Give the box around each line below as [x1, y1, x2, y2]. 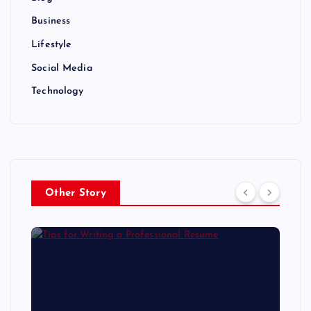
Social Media [31, 62, 92, 74]
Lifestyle [31, 40, 72, 51]
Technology [31, 86, 84, 97]
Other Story [45, 188, 106, 199]
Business [31, 16, 71, 27]
